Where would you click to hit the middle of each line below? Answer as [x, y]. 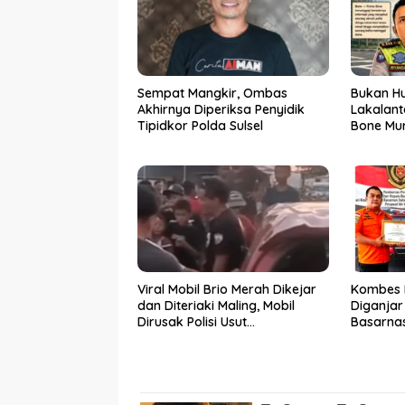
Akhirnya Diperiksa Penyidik [221, 109]
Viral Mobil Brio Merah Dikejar [227, 290]
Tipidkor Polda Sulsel [200, 125]
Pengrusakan [177, 339]
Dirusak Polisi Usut [192, 322]
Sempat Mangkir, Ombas [212, 93]
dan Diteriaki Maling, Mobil [216, 306]
